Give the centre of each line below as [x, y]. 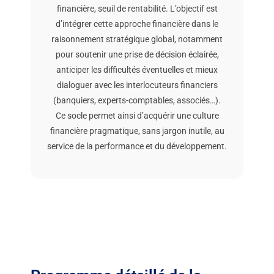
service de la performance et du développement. [137, 146]
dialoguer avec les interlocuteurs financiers [137, 85]
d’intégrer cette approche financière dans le [137, 24]
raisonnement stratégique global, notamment [137, 39]
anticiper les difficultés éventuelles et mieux [137, 69]
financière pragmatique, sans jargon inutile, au [137, 131]
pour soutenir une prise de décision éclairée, [137, 54]
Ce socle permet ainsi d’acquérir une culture [137, 115]
